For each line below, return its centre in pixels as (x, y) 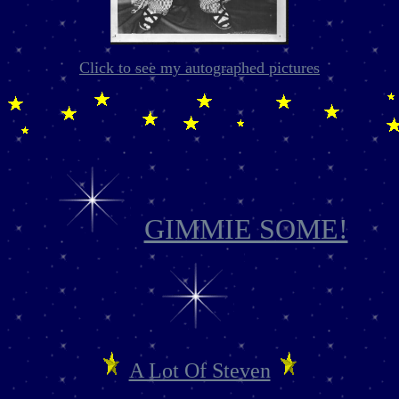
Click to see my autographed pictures (199, 68)
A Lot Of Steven (199, 370)
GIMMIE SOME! (246, 229)
